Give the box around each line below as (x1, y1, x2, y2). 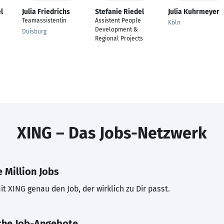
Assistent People (95, 17, 141, 24)
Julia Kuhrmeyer (168, 7, 219, 16)
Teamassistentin (22, 17, 66, 24)
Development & (95, 26, 138, 33)
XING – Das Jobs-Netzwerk (17, 123, 207, 142)
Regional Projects (95, 35, 143, 42)
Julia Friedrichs (22, 7, 70, 16)
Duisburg (22, 28, 46, 35)
